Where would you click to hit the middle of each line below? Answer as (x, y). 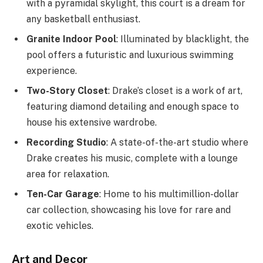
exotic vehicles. (60, 226)
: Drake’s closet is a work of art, (175, 91)
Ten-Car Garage (63, 194)
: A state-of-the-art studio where (177, 143)
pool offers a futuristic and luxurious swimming (130, 55)
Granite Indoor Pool (71, 39)
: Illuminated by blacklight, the (183, 39)
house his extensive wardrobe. (92, 123)
